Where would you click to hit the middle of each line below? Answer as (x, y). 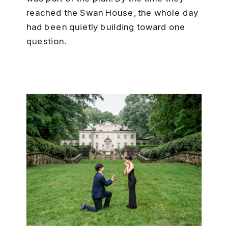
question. (46, 41)
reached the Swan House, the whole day (112, 13)
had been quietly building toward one (106, 27)
